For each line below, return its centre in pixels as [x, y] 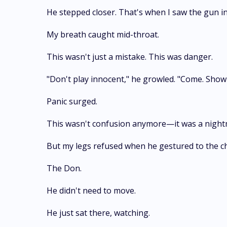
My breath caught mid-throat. [103, 34]
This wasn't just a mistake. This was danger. [130, 57]
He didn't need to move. [91, 191]
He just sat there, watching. [98, 213]
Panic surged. [72, 101]
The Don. [64, 168]
